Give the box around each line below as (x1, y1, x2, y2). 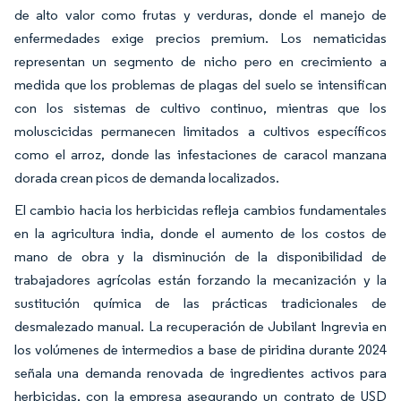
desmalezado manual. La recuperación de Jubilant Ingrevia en (14, 317, 387, 335)
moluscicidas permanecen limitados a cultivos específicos (14, 122, 387, 140)
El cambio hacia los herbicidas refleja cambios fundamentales (14, 200, 387, 218)
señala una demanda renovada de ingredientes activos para (14, 363, 387, 381)
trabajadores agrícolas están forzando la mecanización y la (14, 270, 387, 288)
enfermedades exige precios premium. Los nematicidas (14, 29, 387, 47)
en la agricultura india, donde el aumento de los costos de (14, 224, 387, 242)
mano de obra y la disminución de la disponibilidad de (14, 247, 387, 265)
